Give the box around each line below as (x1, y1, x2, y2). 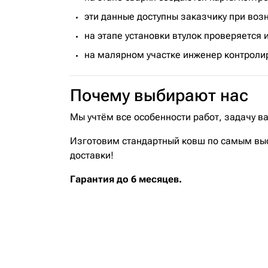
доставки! (70, 150, 114, 161)
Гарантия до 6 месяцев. (70, 173, 182, 185)
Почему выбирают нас (70, 86, 248, 105)
